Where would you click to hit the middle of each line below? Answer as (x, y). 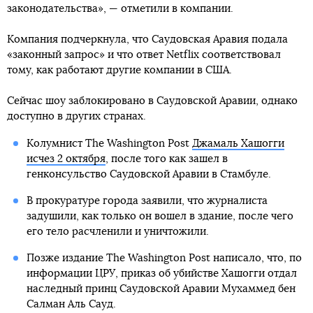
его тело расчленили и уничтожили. (117, 232)
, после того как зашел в (166, 159)
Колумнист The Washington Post (109, 144)
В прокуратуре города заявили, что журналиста (147, 201)
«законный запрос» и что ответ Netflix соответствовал (144, 55)
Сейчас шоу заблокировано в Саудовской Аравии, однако (152, 101)
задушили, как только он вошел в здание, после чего (160, 217)
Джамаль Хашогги (238, 144)
